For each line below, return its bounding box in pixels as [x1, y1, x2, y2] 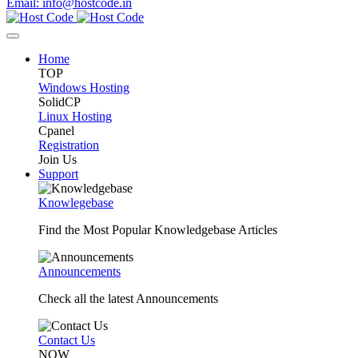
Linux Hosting [38, 109, 112, 123]
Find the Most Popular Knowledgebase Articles [38, 222, 277, 237]
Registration [38, 137, 99, 152]
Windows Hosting [38, 80, 129, 94]
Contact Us [38, 332, 95, 347]
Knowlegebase [38, 195, 113, 209]
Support [38, 166, 78, 181]
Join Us [38, 152, 77, 166]
